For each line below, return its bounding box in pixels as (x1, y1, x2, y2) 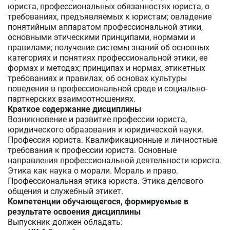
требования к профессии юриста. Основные (8, 145, 177, 155)
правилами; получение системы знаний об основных (8, 43, 209, 52)
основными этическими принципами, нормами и (8, 32, 195, 42)
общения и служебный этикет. (8, 186, 123, 196)
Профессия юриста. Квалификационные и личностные (8, 135, 217, 145)
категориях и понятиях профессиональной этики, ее (8, 53, 207, 63)
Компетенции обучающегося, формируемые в (8, 197, 188, 206)
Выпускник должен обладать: (8, 217, 123, 227)
